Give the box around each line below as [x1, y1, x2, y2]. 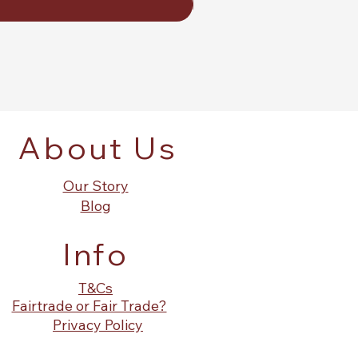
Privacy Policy [53, 316, 143, 334]
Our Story [62, 177, 129, 195]
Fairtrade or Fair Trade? [11, 296, 167, 315]
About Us [18, 129, 178, 167]
